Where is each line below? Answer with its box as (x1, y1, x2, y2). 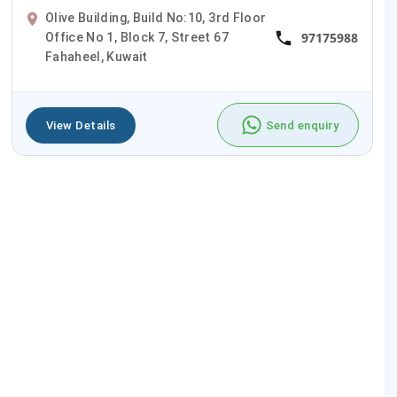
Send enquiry (265, 118, 339, 132)
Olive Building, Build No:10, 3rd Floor (45, 11, 267, 26)
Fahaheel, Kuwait (45, 50, 148, 65)
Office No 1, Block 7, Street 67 (45, 30, 229, 45)
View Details (46, 118, 116, 132)
